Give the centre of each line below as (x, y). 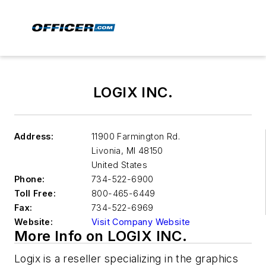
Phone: (30, 179)
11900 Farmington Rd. (136, 136)
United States (120, 165)
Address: (34, 136)
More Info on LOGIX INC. (101, 236)
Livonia (106, 151)
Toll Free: (35, 193)
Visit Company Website (141, 222)
